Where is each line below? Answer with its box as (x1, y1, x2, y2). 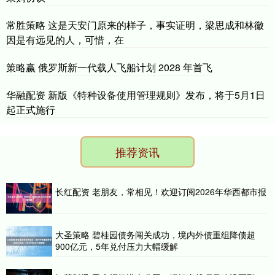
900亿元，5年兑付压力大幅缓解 (55, 240, 178, 253)
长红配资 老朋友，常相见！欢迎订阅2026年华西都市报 (55, 185, 266, 198)
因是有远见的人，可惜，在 (6, 33, 124, 47)
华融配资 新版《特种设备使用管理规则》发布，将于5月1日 (6, 88, 265, 103)
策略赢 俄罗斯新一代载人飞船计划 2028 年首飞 (6, 60, 212, 75)
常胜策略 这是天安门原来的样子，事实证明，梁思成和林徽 (6, 18, 264, 33)
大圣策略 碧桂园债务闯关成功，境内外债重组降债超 (55, 228, 255, 241)
